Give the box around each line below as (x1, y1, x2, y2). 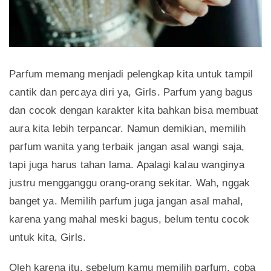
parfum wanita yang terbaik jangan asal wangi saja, (9, 141, 245, 153)
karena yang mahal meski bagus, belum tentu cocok (9, 214, 250, 226)
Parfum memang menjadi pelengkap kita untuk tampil (9, 68, 253, 80)
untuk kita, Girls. (9, 232, 87, 244)
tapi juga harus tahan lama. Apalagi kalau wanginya (9, 159, 245, 171)
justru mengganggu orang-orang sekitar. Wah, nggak (9, 177, 250, 189)
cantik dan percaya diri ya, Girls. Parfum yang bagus (9, 87, 253, 99)
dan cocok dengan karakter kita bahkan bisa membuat (9, 105, 259, 117)
